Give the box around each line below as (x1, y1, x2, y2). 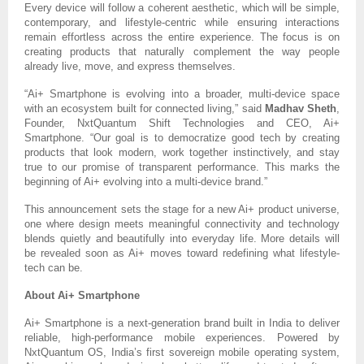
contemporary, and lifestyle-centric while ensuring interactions (24, 16, 340, 29)
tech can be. (24, 262, 83, 275)
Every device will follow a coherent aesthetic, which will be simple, (24, 2, 340, 15)
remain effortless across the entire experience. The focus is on (24, 31, 340, 44)
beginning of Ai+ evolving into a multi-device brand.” (24, 175, 267, 188)
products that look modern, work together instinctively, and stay (24, 146, 340, 159)
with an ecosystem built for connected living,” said (24, 102, 265, 115)
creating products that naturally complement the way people (24, 45, 340, 58)
